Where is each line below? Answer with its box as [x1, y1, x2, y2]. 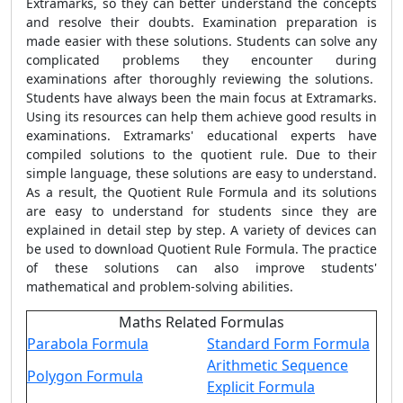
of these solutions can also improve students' [26, 259, 377, 276]
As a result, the [26, 184, 128, 201]
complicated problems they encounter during [26, 51, 377, 68]
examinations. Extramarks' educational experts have [26, 127, 377, 144]
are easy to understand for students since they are [26, 202, 377, 219]
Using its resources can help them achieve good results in [26, 108, 377, 125]
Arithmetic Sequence [207, 355, 348, 375]
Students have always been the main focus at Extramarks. [26, 89, 377, 106]
